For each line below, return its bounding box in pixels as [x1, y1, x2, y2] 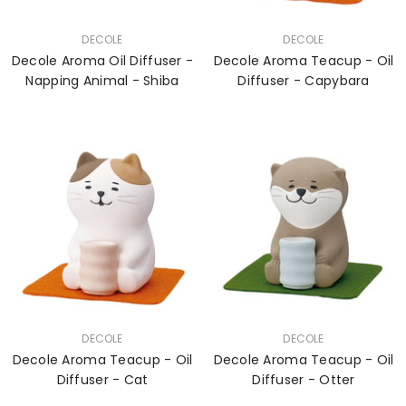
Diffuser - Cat [112, 371, 149, 389]
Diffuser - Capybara [293, 72, 370, 90]
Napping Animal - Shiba [25, 72, 179, 90]
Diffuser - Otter [307, 371, 355, 389]
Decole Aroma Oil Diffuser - [11, 52, 194, 70]
